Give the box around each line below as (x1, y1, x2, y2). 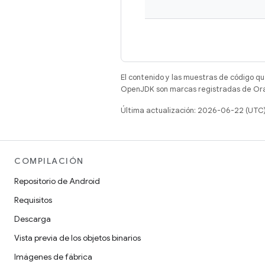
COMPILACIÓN (14, 156, 84, 166)
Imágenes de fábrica (14, 251, 92, 262)
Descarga (14, 214, 51, 224)
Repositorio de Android (14, 176, 100, 186)
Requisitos (14, 195, 52, 205)
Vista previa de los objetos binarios (14, 232, 141, 243)
